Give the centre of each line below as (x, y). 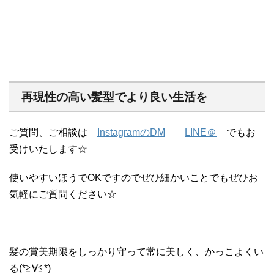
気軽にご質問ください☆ (63, 194)
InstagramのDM (131, 132)
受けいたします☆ (48, 149)
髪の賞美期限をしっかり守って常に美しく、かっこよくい (136, 251)
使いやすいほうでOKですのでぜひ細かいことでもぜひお (134, 177)
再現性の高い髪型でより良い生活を (114, 97)
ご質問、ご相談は (53, 132)
